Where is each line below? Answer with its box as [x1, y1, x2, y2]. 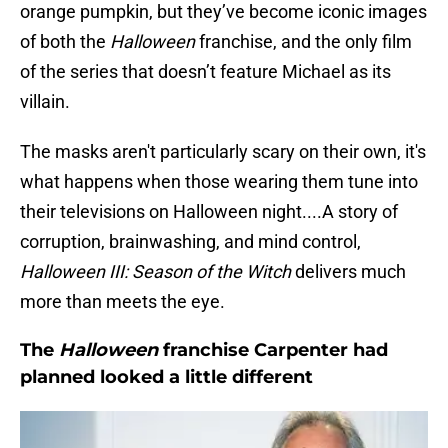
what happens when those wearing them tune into [20, 171, 418, 193]
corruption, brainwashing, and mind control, [20, 231, 361, 253]
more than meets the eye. [20, 291, 225, 313]
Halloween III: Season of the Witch [20, 261, 291, 283]
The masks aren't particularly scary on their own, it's [20, 141, 426, 163]
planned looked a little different [20, 366, 313, 389]
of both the [20, 31, 110, 53]
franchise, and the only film [195, 31, 412, 53]
